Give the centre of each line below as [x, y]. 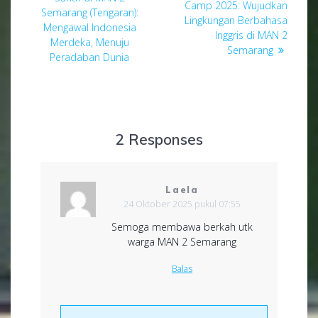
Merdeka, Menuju [89, 43]
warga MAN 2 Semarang [182, 241]
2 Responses [159, 139]
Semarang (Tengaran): [89, 13]
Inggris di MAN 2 [251, 35]
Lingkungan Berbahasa [236, 20]
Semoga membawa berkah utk [182, 226]
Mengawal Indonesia [89, 28]
